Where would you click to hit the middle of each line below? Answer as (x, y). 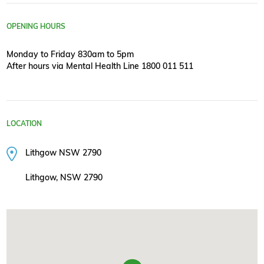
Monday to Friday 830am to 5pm (70, 54)
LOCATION (24, 124)
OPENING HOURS (36, 26)
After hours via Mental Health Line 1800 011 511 (100, 66)
